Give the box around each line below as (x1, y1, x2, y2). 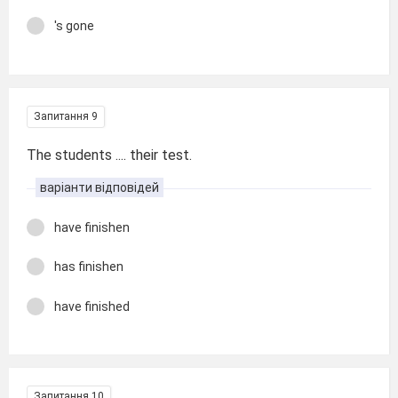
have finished (54, 298, 130, 314)
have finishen (54, 219, 130, 235)
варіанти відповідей (40, 179, 159, 195)
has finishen (54, 259, 123, 274)
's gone (54, 19, 94, 33)
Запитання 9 (34, 109, 98, 123)
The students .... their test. (27, 146, 192, 163)
